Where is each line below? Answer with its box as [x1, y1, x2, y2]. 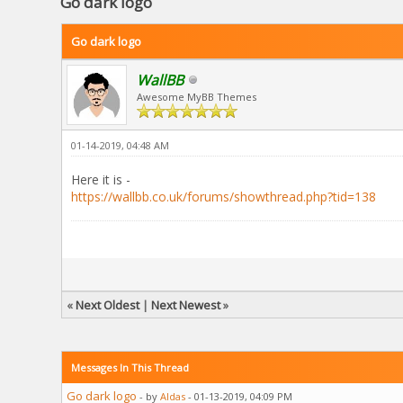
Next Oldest [75, 296, 139, 313]
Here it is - [70, 170, 130, 188]
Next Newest [150, 296, 220, 313]
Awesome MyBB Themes [136, 89, 256, 103]
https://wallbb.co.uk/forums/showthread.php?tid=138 [70, 187, 376, 205]
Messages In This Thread [70, 360, 189, 374]
